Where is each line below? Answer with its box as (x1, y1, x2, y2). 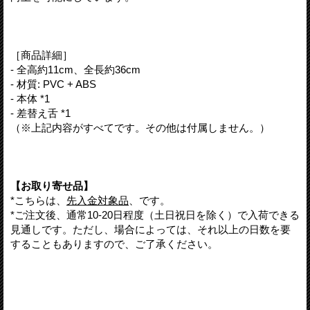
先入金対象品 (66, 194, 129, 206)
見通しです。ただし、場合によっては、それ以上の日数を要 (10, 223, 291, 235)
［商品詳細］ (10, 48, 73, 61)
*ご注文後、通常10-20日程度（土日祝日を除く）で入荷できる (10, 208, 300, 221)
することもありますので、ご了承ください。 (10, 237, 218, 250)
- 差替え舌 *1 (10, 107, 71, 119)
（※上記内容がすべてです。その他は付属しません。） (10, 121, 270, 134)
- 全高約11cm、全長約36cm (10, 63, 140, 75)
